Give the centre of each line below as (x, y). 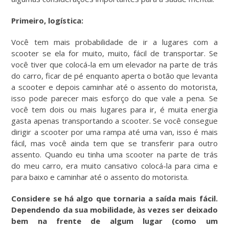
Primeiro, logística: (48, 20)
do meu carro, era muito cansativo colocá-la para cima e (114, 165)
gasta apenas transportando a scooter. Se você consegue (114, 120)
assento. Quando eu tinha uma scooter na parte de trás (114, 154)
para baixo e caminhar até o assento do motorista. (100, 177)
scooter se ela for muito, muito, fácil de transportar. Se (114, 53)
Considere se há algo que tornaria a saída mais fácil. (114, 198)
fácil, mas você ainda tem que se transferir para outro (114, 143)
